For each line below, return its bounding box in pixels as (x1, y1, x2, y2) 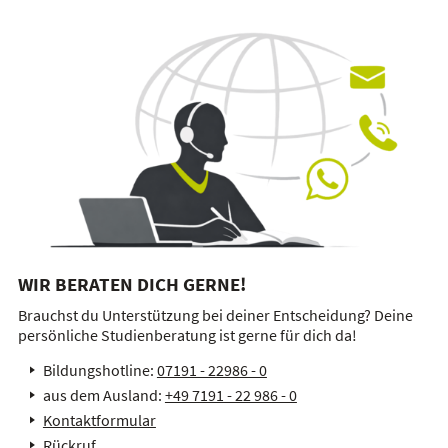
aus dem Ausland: (42, 384, 165, 405)
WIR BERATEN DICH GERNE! (17, 271, 246, 296)
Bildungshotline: (42, 359, 157, 380)
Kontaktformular (42, 409, 156, 430)
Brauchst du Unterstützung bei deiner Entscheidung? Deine (17, 304, 413, 325)
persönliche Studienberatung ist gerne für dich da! (17, 324, 357, 345)
